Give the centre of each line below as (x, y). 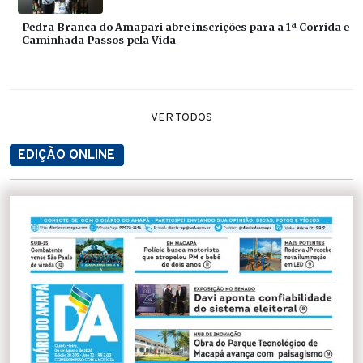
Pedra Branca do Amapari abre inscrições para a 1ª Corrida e (186, 26)
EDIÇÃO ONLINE (67, 155)
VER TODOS (181, 117)
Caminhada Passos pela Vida (99, 39)
